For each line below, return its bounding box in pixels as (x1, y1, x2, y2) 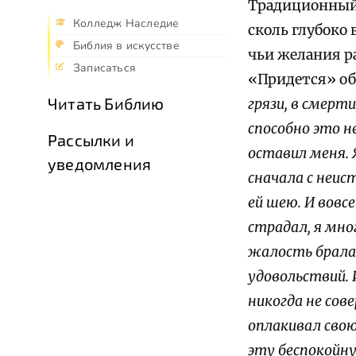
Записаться (73, 60, 137, 76)
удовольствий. (248, 268, 349, 286)
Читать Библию (48, 94, 164, 114)
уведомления (48, 154, 152, 174)
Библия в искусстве (73, 38, 180, 54)
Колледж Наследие (73, 16, 180, 32)
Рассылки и (48, 130, 134, 150)
